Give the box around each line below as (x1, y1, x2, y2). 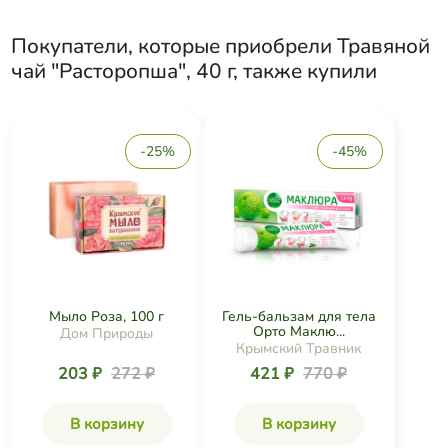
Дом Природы (60, 324, 153, 343)
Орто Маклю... (252, 322, 345, 341)
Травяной (336, 32, 430, 60)
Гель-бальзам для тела (221, 307, 376, 326)
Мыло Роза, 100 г (49, 307, 164, 326)
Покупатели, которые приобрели (10, 32, 337, 60)
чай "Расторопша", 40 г (10, 57, 233, 85)
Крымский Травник (236, 339, 361, 358)
